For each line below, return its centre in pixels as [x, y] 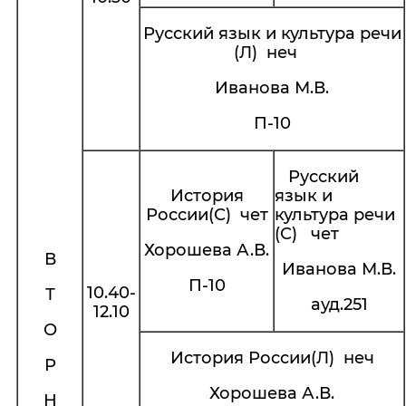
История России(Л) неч [272, 358]
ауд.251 [339, 304]
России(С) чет [207, 215]
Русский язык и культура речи [272, 34]
